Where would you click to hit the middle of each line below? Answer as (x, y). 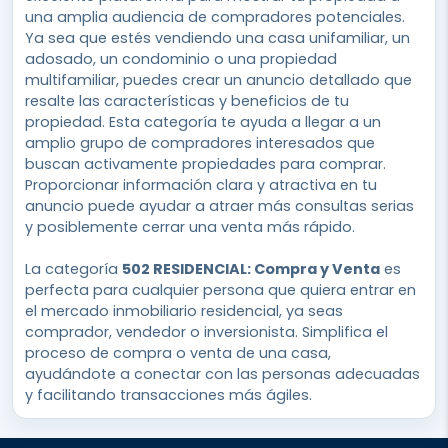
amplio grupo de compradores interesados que (200, 142)
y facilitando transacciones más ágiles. (168, 394)
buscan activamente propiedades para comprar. (205, 163)
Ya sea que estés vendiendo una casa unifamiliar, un (217, 37)
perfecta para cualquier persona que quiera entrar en (220, 289)
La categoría (73, 268)
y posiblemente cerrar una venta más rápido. (190, 226)
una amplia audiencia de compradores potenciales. (215, 16)
